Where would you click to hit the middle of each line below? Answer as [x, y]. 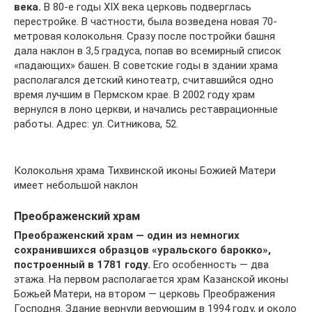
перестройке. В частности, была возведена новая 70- [146, 22]
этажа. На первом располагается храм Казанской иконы [151, 280]
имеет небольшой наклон [76, 185]
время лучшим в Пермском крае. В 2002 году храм [134, 95]
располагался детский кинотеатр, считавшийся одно [144, 80]
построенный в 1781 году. [82, 265]
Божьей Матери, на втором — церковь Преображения [145, 294]
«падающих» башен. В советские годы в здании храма [146, 65]
